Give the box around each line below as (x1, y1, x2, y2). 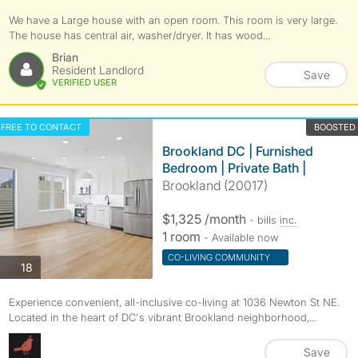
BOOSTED (313, 121, 356, 133)
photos (31, 259, 67, 273)
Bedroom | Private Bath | (161, 160, 306, 176)
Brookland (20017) (161, 177, 268, 193)
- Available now (203, 231, 278, 244)
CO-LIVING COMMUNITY (167, 252, 272, 263)
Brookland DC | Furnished (161, 143, 313, 159)
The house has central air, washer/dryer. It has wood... (8, 29, 270, 42)
